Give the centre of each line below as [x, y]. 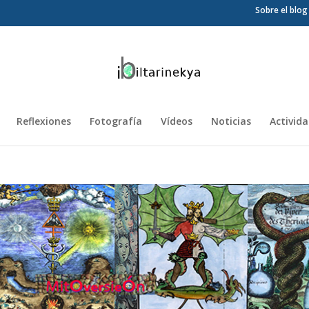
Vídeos [177, 121]
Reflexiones [44, 121]
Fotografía [116, 121]
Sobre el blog [281, 10]
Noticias [231, 121]
